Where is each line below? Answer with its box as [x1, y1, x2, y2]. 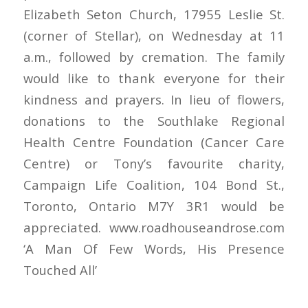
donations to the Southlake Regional [23, 112, 285, 130]
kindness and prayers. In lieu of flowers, [23, 91, 285, 109]
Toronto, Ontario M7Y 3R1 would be [23, 197, 285, 215]
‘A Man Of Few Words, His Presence [23, 240, 285, 258]
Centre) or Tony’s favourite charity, [23, 155, 285, 173]
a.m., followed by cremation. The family [23, 48, 285, 66]
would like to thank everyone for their [23, 69, 285, 87]
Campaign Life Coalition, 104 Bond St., [23, 176, 285, 194]
